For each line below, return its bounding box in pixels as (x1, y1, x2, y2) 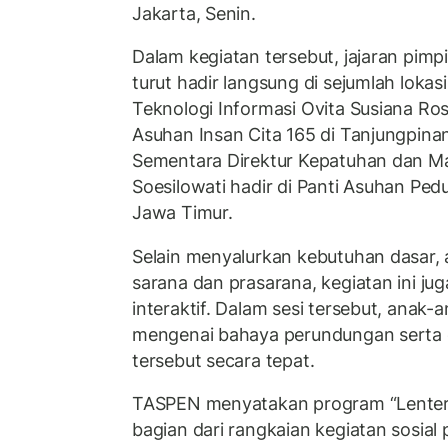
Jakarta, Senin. (132, 2, 256, 24)
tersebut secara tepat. (132, 349, 315, 371)
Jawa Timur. (132, 202, 233, 224)
